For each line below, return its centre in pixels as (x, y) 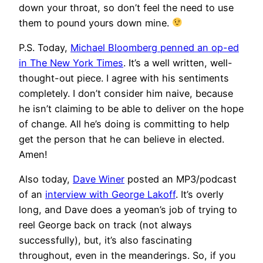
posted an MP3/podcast (181, 179)
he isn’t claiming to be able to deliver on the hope (131, 109)
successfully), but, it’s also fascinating (105, 240)
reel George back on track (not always (105, 225)
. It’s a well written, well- (178, 63)
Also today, (46, 179)
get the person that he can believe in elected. (122, 139)
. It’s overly (200, 195)
